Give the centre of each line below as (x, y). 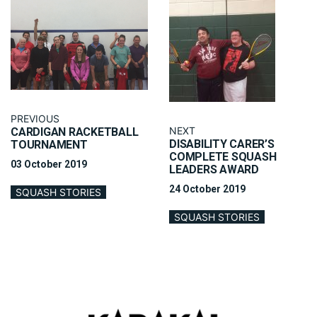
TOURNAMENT (49, 145)
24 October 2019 (207, 189)
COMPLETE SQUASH (223, 157)
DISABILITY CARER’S (222, 144)
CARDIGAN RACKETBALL (75, 132)
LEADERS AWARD (214, 170)
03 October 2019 (49, 165)
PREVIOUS (35, 119)
